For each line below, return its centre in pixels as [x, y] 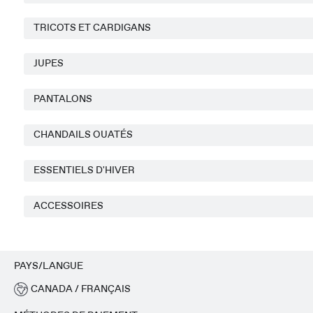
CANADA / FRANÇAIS [80, 289]
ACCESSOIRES [68, 206]
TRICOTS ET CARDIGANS [92, 28]
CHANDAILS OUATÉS [83, 135]
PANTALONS [63, 99]
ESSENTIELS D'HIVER [84, 170]
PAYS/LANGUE [49, 266]
